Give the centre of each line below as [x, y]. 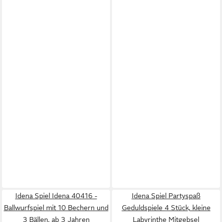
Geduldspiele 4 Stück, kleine [166, 208]
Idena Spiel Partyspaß [166, 196]
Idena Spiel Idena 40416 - [56, 196]
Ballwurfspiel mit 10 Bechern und [56, 208]
